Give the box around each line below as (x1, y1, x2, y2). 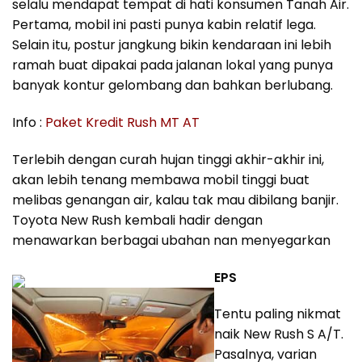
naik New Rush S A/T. (214, 325, 343, 344)
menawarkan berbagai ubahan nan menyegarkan (12, 230, 330, 250)
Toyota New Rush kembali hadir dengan (12, 210, 263, 229)
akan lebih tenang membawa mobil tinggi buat (12, 170, 309, 189)
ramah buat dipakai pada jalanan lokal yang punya (12, 56, 333, 75)
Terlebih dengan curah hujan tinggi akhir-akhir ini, (12, 149, 324, 169)
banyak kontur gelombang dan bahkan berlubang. (12, 76, 333, 95)
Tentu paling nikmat (214, 305, 341, 324)
